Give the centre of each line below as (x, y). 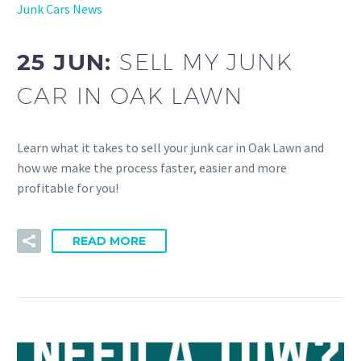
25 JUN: (68, 62)
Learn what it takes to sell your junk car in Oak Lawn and (170, 148)
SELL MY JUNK (206, 61)
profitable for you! (68, 188)
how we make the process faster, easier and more (152, 168)
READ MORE (109, 241)
